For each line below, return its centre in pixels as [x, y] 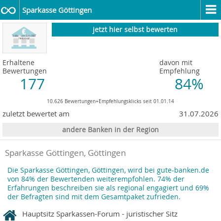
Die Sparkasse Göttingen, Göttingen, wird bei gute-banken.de [108, 170]
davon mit [176, 63]
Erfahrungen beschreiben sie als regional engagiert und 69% [108, 188]
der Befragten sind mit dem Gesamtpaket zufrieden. [94, 197]
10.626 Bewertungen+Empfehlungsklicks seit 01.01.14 [110, 101]
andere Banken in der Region [110, 130]
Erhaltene [18, 63]
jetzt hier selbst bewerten [135, 30]
